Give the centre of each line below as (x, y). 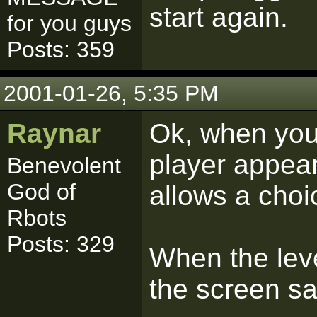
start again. (219, 17)
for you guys (69, 23)
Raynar (54, 133)
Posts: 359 (61, 50)
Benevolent (64, 166)
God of (41, 192)
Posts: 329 (61, 244)
